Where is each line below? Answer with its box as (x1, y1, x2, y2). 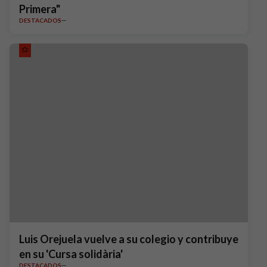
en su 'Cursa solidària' (19, 247, 123, 261)
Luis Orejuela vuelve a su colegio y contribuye (19, 232, 238, 246)
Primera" (19, 2, 60, 16)
